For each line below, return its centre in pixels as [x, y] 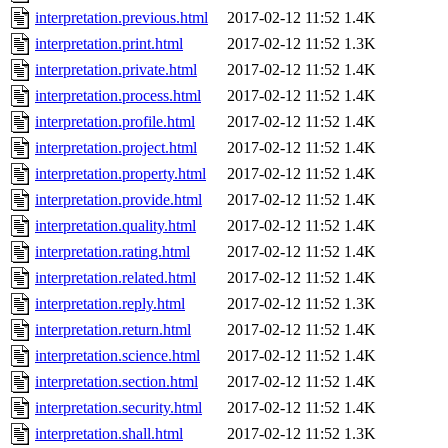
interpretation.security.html [118, 408]
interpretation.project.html [116, 148]
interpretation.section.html [116, 382]
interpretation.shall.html [109, 434]
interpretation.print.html [109, 44]
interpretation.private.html [116, 70]
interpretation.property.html [120, 174]
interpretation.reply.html [110, 304]
